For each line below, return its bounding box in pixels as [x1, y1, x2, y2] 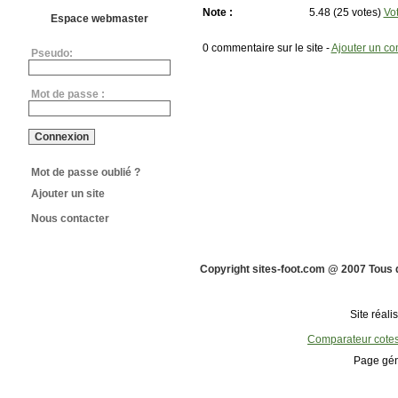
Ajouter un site [30, 187, 105, 200]
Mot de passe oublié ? [30, 166, 140, 179]
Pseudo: [28, 47, 73, 60]
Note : [202, 6, 233, 19]
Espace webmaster [51, 12, 148, 25]
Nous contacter [30, 212, 109, 225]
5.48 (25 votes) [308, 6, 384, 19]
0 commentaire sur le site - [202, 42, 331, 54]
